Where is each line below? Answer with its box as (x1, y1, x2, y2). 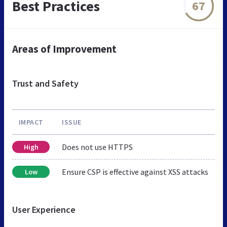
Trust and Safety (12, 77, 79, 89)
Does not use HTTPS (62, 141, 133, 152)
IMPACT (18, 117, 44, 127)
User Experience (12, 203, 75, 215)
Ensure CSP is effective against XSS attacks (62, 166, 208, 177)
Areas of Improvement (12, 42, 117, 56)
